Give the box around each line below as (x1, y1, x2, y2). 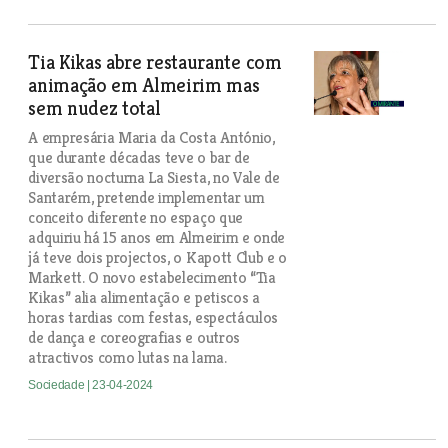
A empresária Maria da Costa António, (28, 127, 275, 148)
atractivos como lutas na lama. (28, 347, 227, 368)
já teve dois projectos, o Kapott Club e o (28, 247, 288, 268)
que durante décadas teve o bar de (28, 147, 250, 168)
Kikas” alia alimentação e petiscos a (28, 287, 260, 308)
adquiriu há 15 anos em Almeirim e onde (28, 227, 285, 248)
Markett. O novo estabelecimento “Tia (28, 267, 276, 288)
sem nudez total (28, 96, 161, 121)
